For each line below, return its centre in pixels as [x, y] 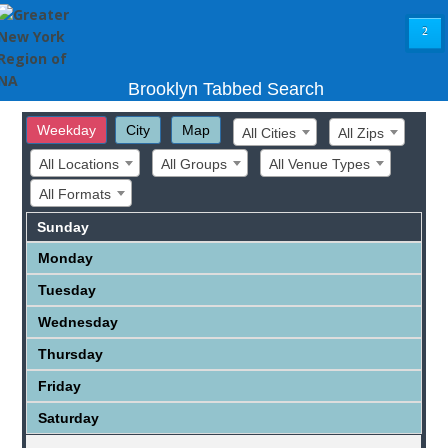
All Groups [194, 164]
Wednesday [78, 322]
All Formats [75, 194]
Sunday [63, 227]
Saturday [69, 418]
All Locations [79, 164]
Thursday [71, 354]
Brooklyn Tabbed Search [226, 89]
